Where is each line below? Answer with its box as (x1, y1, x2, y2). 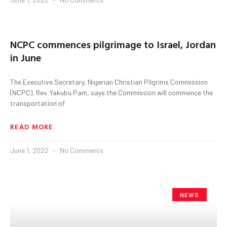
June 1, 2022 (10, 145, 50, 155)
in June (10, 49, 41, 65)
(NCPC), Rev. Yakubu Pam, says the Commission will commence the (10, 88, 213, 97)
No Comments (58, 145, 103, 155)
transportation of (10, 98, 65, 107)
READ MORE (10, 121, 53, 132)
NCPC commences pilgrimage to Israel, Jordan (10, 36, 216, 52)
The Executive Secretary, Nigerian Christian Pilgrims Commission (10, 77, 208, 86)
